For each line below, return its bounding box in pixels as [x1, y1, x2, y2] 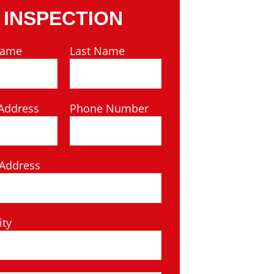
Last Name [69, 43, 125, 58]
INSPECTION [4, 7, 124, 29]
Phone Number [69, 100, 149, 116]
